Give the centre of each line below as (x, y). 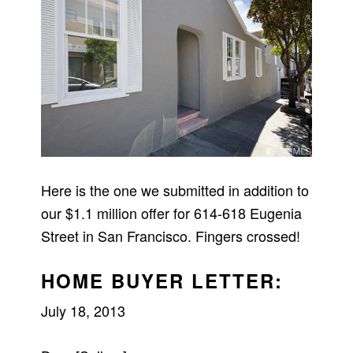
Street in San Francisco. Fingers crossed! (171, 235)
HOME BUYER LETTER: (162, 280)
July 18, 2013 (84, 310)
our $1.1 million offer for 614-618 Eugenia (172, 212)
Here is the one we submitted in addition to (175, 190)
